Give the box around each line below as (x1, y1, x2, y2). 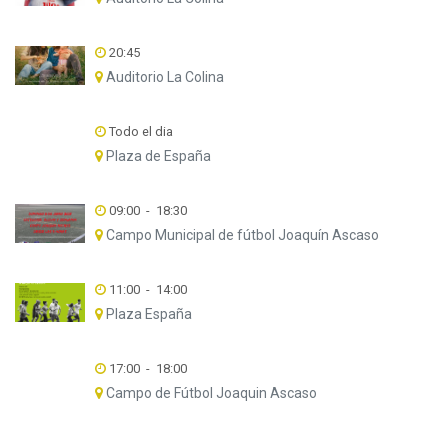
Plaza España (102, 306, 192, 322)
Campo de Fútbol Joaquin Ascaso (102, 385, 317, 401)
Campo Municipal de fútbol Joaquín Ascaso (102, 227, 379, 243)
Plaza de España (102, 148, 211, 164)
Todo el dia (105, 124, 173, 139)
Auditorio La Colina (102, 69, 224, 85)
